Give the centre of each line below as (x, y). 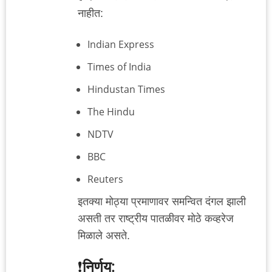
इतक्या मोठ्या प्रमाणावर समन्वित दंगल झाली (162, 201)
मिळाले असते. (104, 235)
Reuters (105, 179)
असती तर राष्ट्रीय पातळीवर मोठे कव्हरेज (156, 218)
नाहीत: (90, 13)
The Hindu (111, 111)
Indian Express (121, 44)
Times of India (119, 66)
